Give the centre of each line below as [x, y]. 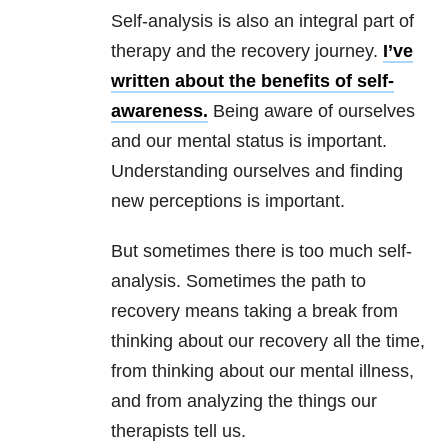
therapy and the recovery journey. [247, 51]
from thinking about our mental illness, [262, 371]
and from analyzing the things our [244, 401]
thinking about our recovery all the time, [268, 341]
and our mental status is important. [249, 141]
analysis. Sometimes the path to [238, 281]
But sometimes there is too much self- [261, 251]
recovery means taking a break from [254, 311]
